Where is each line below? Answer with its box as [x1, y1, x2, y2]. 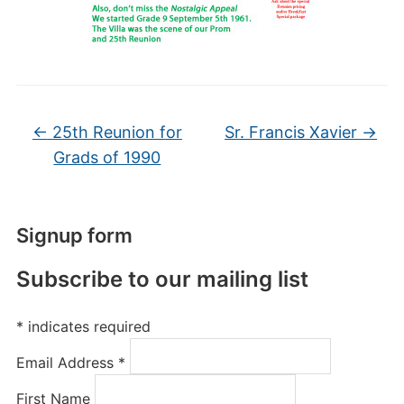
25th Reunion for [47, 123, 182, 142]
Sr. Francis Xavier [225, 123, 363, 142]
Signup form [15, 224, 133, 247]
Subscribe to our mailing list [15, 266, 308, 292]
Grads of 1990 [53, 148, 161, 167]
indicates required [23, 317, 151, 335]
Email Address [15, 353, 118, 372]
